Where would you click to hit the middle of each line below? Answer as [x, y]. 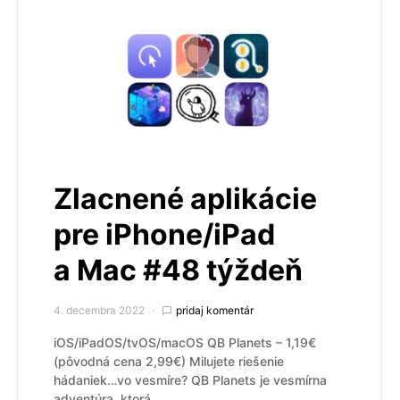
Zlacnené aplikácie [185, 198]
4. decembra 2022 [99, 310]
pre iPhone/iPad [164, 234]
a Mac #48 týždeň [178, 270]
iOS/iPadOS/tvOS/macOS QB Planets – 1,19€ [185, 342]
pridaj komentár [215, 310]
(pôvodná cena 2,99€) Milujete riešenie [169, 361]
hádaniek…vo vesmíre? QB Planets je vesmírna [190, 379]
